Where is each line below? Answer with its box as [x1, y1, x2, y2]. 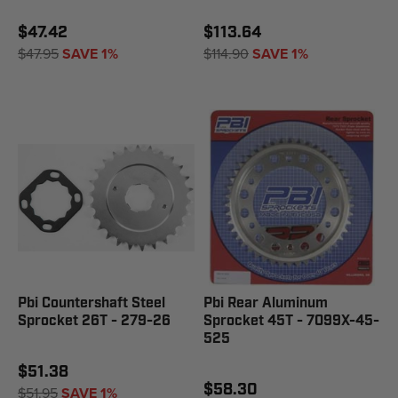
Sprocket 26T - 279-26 [18, 312, 171, 330]
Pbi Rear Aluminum [203, 294, 328, 313]
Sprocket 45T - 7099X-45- [203, 312, 379, 330]
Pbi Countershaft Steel [18, 294, 165, 313]
